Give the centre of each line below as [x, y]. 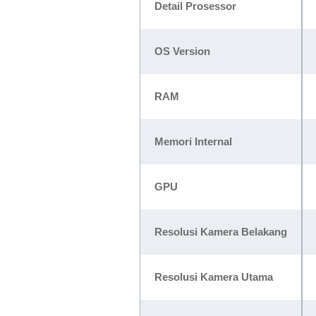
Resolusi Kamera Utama [214, 277]
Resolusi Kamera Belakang [221, 232]
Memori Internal [193, 141]
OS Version [182, 51]
